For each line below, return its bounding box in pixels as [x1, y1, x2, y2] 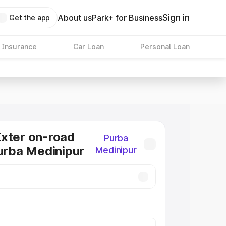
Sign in [162, 12, 190, 23]
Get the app [9, 13, 50, 22]
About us [58, 13, 92, 23]
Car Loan [73, 42, 104, 51]
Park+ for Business [92, 13, 163, 23]
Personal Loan [140, 42, 190, 51]
